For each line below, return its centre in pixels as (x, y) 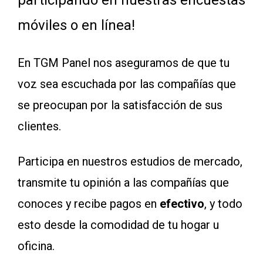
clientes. (39, 126)
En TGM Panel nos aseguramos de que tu (124, 63)
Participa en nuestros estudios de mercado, (130, 161)
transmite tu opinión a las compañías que (123, 183)
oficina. (36, 246)
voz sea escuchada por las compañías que (127, 84)
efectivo (182, 204)
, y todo (223, 204)
